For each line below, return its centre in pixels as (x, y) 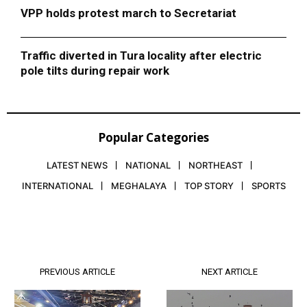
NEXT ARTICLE (229, 272)
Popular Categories (153, 138)
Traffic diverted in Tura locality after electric (141, 56)
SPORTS (268, 186)
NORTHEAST (216, 165)
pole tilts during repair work (95, 71)
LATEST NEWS (77, 165)
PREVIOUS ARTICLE (78, 272)
